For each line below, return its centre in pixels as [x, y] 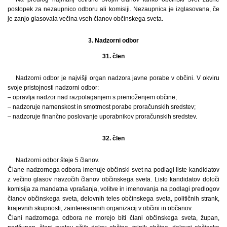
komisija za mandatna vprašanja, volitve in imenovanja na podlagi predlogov [113, 189]
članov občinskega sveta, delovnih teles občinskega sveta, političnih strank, [113, 198]
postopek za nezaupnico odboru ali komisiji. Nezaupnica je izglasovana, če [113, 9]
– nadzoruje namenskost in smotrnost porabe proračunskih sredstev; [102, 107]
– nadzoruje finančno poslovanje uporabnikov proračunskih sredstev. [102, 116]
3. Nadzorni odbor [113, 40]
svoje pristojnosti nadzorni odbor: [53, 87]
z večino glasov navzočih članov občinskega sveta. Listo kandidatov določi [113, 179]
